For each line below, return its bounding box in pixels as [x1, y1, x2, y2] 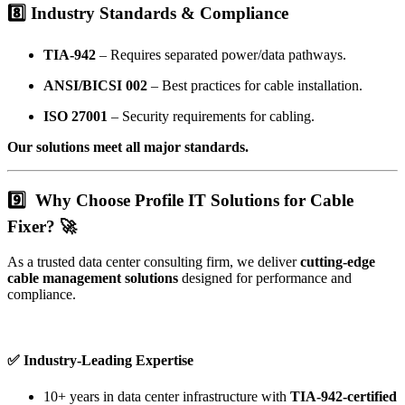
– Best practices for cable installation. [147, 77, 363, 93]
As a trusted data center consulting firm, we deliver [7, 254, 300, 270]
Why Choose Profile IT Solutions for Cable [35, 191, 353, 211]
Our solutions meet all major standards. [7, 138, 249, 155]
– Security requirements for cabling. [108, 108, 315, 124]
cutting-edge [300, 254, 375, 270]
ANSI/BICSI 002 [43, 77, 147, 93]
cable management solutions [7, 270, 182, 287]
